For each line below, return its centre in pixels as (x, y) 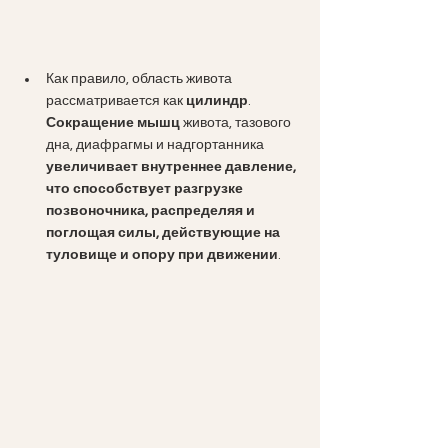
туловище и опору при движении (162, 255)
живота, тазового (238, 123)
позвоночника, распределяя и (152, 211)
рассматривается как (116, 101)
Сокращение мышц (114, 123)
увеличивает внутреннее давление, (172, 167)
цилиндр (217, 101)
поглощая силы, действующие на (164, 233)
